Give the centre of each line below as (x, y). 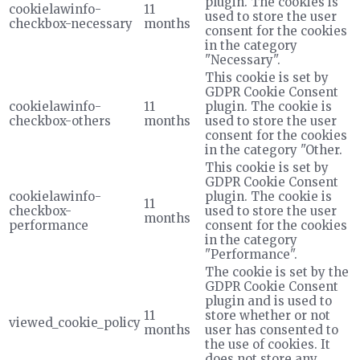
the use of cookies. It (268, 344)
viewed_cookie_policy (75, 322)
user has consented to (272, 329)
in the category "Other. (274, 149)
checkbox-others (60, 121)
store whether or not (268, 315)
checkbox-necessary (71, 23)
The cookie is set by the (277, 272)
